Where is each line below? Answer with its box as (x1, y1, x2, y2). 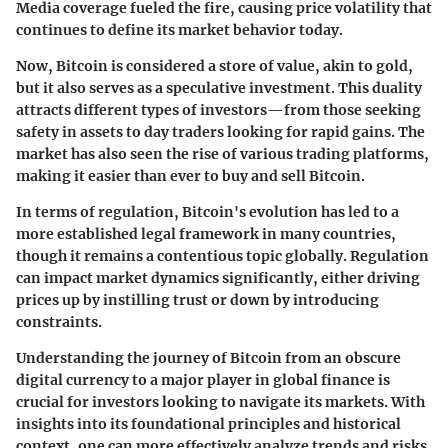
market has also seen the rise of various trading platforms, (16, 144, 429, 163)
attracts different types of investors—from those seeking (16, 100, 421, 119)
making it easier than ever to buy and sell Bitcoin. (16, 166, 365, 185)
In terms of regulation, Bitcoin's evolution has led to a (16, 202, 399, 221)
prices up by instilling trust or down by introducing (16, 290, 379, 309)
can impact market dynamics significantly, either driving (16, 268, 420, 287)
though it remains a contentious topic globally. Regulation (16, 246, 429, 265)
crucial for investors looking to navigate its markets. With (16, 392, 425, 411)
